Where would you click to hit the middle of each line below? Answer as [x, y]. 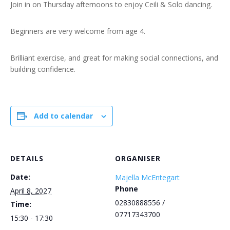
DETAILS [27, 158]
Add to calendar [63, 116]
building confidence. [43, 69]
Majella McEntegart [147, 177]
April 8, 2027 [31, 190]
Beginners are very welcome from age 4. [78, 31]
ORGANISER [138, 158]
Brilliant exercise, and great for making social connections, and [114, 57]
